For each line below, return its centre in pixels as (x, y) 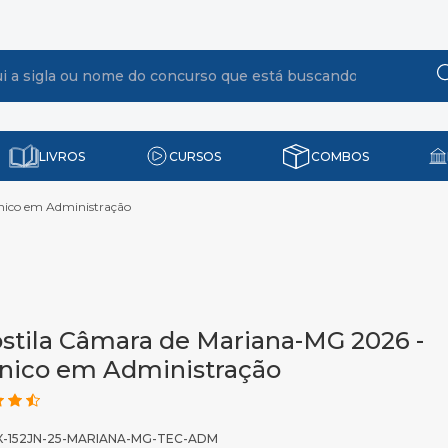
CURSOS (195, 156)
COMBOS (340, 156)
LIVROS (62, 156)
